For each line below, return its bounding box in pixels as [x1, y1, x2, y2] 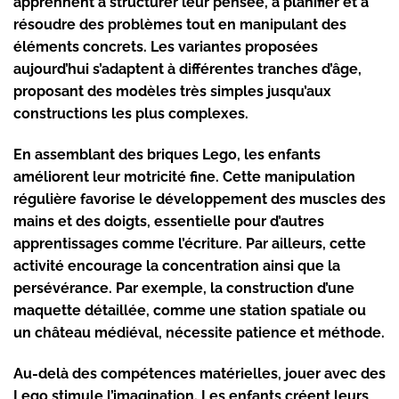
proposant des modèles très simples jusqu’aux [13, 83, 331, 101]
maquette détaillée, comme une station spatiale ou [13, 302, 366, 320]
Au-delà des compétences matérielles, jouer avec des [13, 365, 386, 383]
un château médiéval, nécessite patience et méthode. [13, 324, 385, 342]
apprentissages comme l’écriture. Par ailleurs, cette [13, 235, 366, 253]
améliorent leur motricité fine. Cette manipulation [13, 168, 355, 186]
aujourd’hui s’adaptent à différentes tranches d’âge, [13, 61, 362, 78]
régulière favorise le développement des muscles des [13, 191, 386, 208]
